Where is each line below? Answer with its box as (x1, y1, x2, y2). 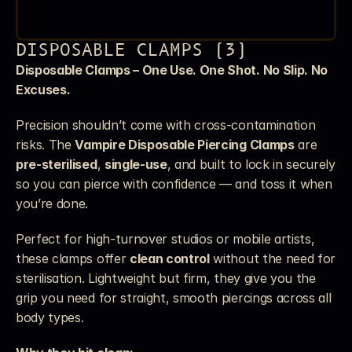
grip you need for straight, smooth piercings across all (16, 290, 332, 306)
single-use (104, 156, 167, 172)
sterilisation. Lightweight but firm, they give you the (16, 270, 316, 286)
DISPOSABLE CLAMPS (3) (16, 39, 247, 62)
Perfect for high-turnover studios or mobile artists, (16, 231, 315, 247)
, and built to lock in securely (167, 156, 335, 172)
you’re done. (16, 196, 89, 211)
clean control (129, 251, 210, 266)
